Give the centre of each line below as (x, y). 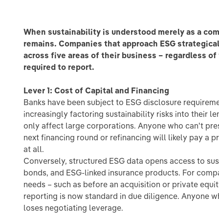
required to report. (59, 67)
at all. (34, 149)
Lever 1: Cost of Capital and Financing (96, 90)
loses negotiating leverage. (73, 208)
